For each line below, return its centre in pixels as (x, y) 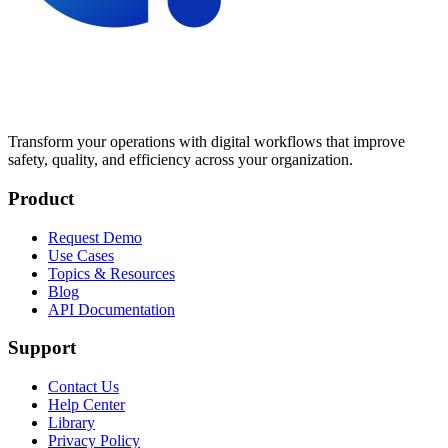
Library (71, 422)
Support (42, 348)
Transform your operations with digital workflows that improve (206, 142)
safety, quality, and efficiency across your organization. (180, 160)
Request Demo (95, 237)
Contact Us (83, 386)
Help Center (86, 404)
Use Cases (81, 255)
